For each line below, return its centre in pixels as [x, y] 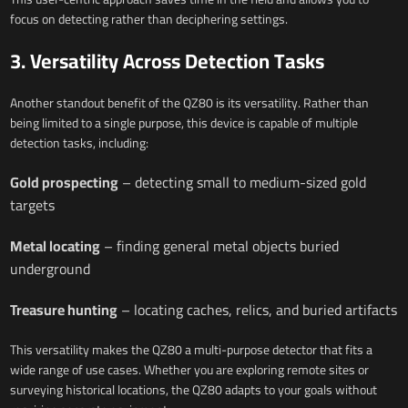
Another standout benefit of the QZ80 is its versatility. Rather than [189, 103]
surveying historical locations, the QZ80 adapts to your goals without [193, 390]
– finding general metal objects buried [219, 246]
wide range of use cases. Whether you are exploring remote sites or [189, 370]
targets [32, 205]
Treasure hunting [63, 310]
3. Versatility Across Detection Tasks [167, 61]
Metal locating [55, 246]
